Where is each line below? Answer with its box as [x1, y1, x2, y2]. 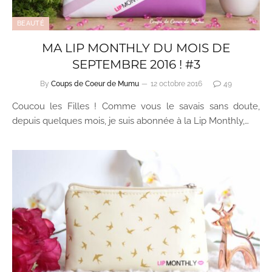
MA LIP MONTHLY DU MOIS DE [42, 40, 230, 55]
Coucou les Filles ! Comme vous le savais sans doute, [12, 100, 260, 112]
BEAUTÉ [17, 19, 44, 27]
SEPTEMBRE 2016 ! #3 [72, 56, 200, 72]
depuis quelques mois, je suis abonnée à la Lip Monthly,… [12, 115, 249, 126]
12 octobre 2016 [151, 79, 202, 88]
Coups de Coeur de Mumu [51, 79, 139, 88]
